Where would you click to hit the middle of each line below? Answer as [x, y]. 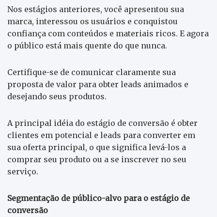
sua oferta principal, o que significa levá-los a [97, 147]
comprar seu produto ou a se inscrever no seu [97, 159]
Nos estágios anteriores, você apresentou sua [96, 9]
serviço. [23, 171]
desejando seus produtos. [57, 96]
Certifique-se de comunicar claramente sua [92, 72]
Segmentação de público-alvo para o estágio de [99, 198]
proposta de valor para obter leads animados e [98, 84]
